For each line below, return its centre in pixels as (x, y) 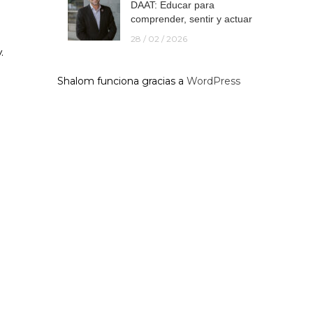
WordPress (213, 81)
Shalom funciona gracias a (122, 81)
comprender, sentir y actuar (191, 19)
